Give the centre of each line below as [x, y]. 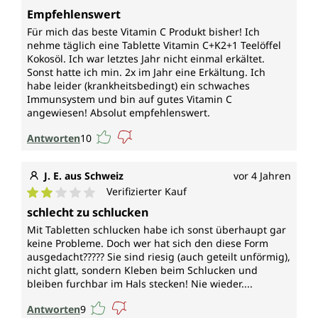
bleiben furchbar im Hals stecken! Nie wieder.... [140, 284]
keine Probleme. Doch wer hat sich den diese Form [148, 243]
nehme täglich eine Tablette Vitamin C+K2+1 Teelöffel [154, 45]
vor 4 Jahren [262, 176]
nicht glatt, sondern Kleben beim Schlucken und [142, 270]
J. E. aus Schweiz [84, 176]
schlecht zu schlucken [88, 213]
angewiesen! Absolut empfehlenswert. [119, 113]
